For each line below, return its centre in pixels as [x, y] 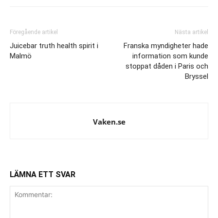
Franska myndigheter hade [166, 45]
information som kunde [170, 56]
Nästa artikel [191, 32]
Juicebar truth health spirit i [54, 45]
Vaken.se [109, 121]
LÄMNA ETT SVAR [43, 174]
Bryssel [197, 76]
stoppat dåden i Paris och [167, 66]
